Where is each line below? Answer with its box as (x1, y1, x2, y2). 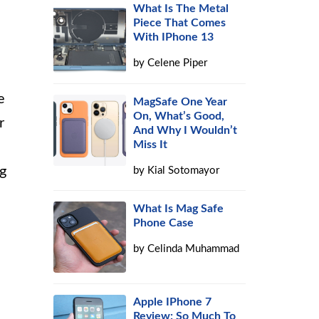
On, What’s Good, (133, 110, 225, 122)
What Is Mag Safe (133, 203, 224, 214)
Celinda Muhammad (147, 244, 240, 254)
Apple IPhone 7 (133, 296, 212, 308)
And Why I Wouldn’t (133, 125, 238, 136)
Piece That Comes (133, 17, 226, 28)
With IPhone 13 (133, 31, 214, 43)
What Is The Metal (133, 3, 229, 14)
